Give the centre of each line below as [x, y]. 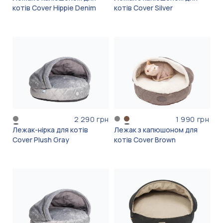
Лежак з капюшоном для [156, 130]
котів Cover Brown [145, 140]
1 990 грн [193, 119]
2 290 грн [91, 119]
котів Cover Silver [143, 8]
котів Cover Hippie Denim [54, 8]
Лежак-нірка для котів [50, 130]
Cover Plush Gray [41, 140]
